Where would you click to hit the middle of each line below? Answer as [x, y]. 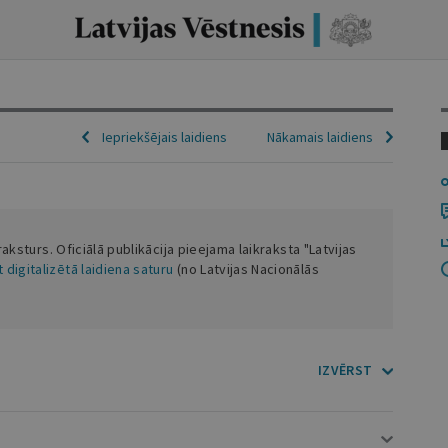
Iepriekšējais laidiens [164, 137]
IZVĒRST [345, 370]
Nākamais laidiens [319, 137]
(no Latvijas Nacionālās [246, 269]
